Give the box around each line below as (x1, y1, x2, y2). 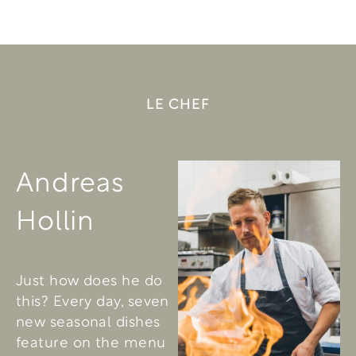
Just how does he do (16, 269, 163, 288)
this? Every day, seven (16, 289, 169, 309)
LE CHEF (146, 91, 210, 112)
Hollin (16, 199, 95, 236)
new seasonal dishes (16, 310, 161, 330)
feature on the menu (16, 331, 166, 350)
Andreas (16, 161, 125, 198)
